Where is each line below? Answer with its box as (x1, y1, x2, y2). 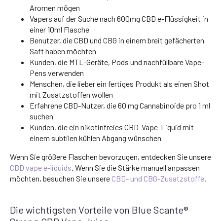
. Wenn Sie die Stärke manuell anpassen (72, 162, 200, 172)
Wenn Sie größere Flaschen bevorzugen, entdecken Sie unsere (10, 151, 211, 161)
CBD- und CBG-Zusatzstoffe (111, 173, 204, 183)
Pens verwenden (30, 68, 84, 77)
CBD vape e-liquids (10, 162, 72, 172)
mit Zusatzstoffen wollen (30, 89, 113, 99)
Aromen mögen (30, 2, 80, 12)
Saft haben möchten (30, 46, 96, 56)
